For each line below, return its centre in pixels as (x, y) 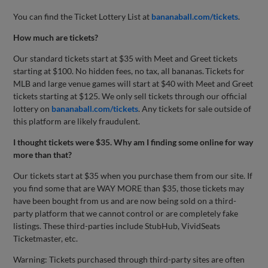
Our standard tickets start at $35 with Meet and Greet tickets (126, 58)
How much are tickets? (56, 37)
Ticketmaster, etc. (46, 238)
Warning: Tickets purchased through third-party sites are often (129, 259)
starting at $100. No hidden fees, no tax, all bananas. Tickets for (129, 71)
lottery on (33, 108)
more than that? (43, 154)
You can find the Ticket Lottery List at (83, 16)
